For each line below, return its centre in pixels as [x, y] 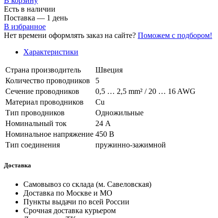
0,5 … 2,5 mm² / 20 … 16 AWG [145, 91]
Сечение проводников [42, 91]
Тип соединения [33, 145]
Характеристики [51, 52]
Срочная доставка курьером [70, 211]
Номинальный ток [36, 123]
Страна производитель [43, 70]
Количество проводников [48, 80]
